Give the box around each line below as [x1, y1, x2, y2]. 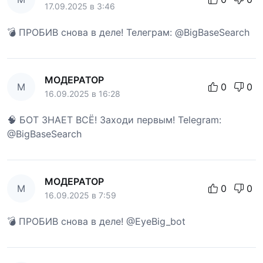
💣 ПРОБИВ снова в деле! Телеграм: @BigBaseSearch [7, 26, 249, 38]
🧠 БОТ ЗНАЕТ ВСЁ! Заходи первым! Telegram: [7, 113, 221, 126]
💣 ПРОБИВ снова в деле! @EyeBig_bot [7, 215, 186, 227]
